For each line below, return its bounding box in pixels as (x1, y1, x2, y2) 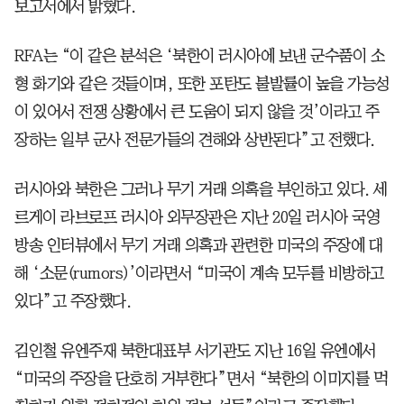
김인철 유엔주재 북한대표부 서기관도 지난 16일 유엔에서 (14, 342, 376, 359)
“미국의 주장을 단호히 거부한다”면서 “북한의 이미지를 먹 (14, 370, 387, 387)
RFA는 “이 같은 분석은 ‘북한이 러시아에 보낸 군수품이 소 (14, 47, 384, 64)
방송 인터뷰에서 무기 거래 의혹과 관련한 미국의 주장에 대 (14, 236, 382, 253)
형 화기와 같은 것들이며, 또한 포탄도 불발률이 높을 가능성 (14, 75, 390, 92)
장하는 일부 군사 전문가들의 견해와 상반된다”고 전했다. (14, 131, 375, 148)
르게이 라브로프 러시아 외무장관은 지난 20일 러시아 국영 (14, 208, 380, 225)
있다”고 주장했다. (14, 292, 131, 309)
